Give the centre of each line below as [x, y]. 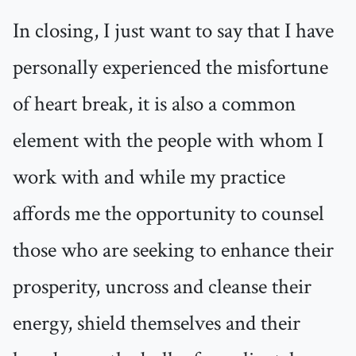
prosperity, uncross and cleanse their [162, 287]
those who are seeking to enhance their [173, 251]
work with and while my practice [149, 178]
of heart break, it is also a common [154, 104]
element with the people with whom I [168, 141]
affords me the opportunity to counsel [168, 214]
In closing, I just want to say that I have [173, 31]
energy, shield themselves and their [157, 324]
